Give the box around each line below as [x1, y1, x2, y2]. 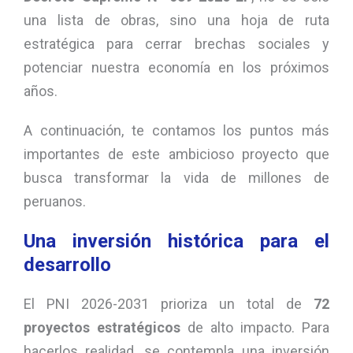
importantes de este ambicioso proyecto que [24, 146, 329, 163]
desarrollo [24, 254, 111, 277]
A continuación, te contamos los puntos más [24, 122, 329, 139]
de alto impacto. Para [180, 319, 329, 336]
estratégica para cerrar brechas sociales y [24, 35, 329, 53]
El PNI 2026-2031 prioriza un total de [24, 295, 314, 313]
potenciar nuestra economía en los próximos [24, 59, 329, 76]
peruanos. [24, 193, 86, 210]
